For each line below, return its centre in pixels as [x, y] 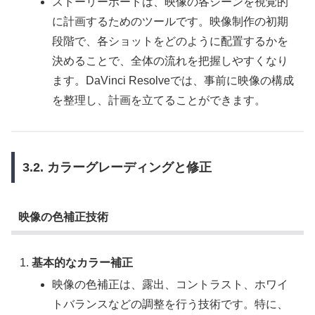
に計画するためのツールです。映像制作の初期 [171, 21]
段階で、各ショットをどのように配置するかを [171, 41]
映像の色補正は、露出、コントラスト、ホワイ [171, 285]
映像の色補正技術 [63, 217]
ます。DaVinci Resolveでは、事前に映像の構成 [173, 80]
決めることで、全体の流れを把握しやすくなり [171, 60]
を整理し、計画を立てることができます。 [159, 100]
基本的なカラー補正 [83, 263]
